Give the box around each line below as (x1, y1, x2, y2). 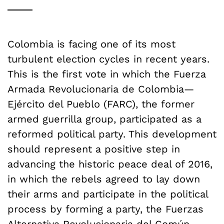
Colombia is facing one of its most (7, 37, 175, 50)
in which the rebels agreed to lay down (7, 172, 200, 185)
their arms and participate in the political (7, 187, 208, 200)
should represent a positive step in (7, 142, 180, 155)
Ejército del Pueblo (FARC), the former (7, 97, 194, 110)
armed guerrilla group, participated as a (7, 112, 201, 125)
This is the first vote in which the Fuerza (7, 67, 206, 80)
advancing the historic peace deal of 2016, (7, 157, 212, 170)
